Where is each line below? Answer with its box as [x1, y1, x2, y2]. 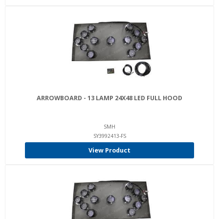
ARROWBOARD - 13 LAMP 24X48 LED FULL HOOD [37, 94, 182, 102]
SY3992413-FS [93, 132, 126, 139]
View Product [88, 146, 131, 154]
